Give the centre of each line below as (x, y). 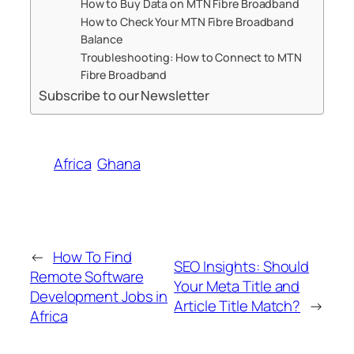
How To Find (92, 256)
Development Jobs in (99, 296)
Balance (102, 40)
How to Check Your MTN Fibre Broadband (187, 22)
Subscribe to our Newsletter (124, 96)
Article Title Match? (237, 306)
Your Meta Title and (237, 286)
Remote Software (87, 276)
